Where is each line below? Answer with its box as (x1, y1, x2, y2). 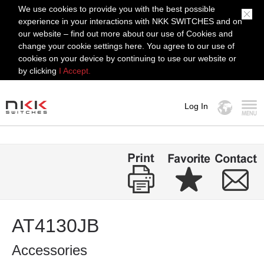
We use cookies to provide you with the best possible (18, 4, 216, 14)
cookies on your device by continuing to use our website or (18, 54, 237, 63)
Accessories (12, 242, 87, 258)
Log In (184, 101, 208, 111)
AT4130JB (12, 215, 99, 236)
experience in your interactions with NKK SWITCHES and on (18, 16, 243, 26)
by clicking (18, 66, 60, 75)
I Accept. (59, 66, 91, 75)
